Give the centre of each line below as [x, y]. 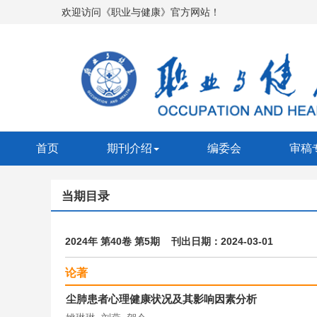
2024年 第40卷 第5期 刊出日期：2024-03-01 [169, 242]
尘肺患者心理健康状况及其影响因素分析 [161, 299]
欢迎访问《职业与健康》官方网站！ [141, 12]
